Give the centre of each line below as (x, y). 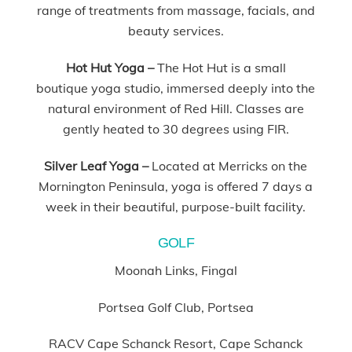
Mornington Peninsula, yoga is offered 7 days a (176, 186)
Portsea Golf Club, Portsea (176, 307)
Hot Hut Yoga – (111, 68)
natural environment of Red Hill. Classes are (176, 109)
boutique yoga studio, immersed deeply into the (176, 88)
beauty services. (176, 31)
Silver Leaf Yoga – (97, 165)
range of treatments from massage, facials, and (176, 11)
